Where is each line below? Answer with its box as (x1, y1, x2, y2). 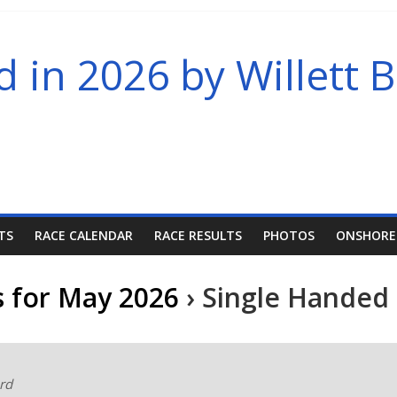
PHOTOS (263, 227, 315, 244)
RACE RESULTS (154, 227, 242, 244)
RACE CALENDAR (35, 227, 133, 244)
